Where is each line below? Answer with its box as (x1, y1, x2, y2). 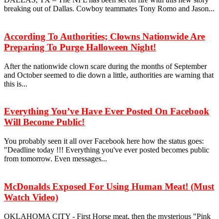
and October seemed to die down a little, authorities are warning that (4, 70, 214, 79)
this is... (4, 79, 27, 88)
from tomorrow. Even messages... (4, 154, 107, 163)
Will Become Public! (4, 117, 85, 128)
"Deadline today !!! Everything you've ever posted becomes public (4, 146, 209, 154)
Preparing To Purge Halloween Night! (4, 42, 156, 52)
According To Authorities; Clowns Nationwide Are (4, 31, 205, 42)
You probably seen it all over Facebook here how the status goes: (4, 137, 204, 146)
